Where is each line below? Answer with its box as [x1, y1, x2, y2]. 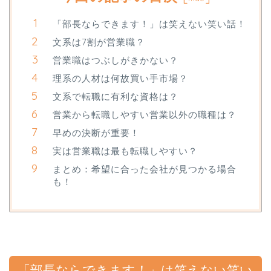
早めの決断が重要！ [53, 127, 140, 139]
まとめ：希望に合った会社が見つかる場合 [53, 163, 237, 175]
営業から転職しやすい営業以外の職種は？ [53, 109, 237, 121]
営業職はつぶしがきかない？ [53, 54, 178, 67]
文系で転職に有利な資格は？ [53, 91, 178, 103]
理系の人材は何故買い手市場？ [53, 73, 188, 85]
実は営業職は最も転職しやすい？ [53, 145, 198, 157]
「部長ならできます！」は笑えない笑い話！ [53, 18, 246, 30]
